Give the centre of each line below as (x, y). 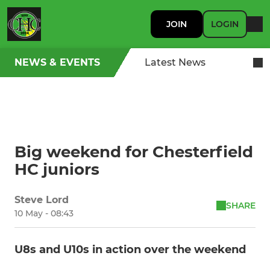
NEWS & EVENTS (57, 62)
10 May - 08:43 (44, 213)
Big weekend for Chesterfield (134, 152)
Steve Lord (42, 200)
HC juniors (57, 169)
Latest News (175, 62)
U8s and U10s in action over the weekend (130, 250)
